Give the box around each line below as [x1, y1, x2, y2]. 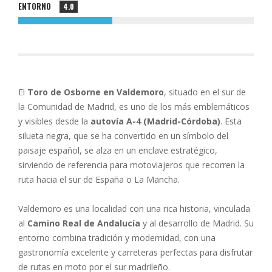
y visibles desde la [18, 115, 90, 127]
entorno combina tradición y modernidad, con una [18, 232, 216, 243]
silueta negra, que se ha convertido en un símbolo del [18, 130, 228, 141]
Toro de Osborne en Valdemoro [27, 86, 164, 98]
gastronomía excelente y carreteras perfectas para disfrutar [18, 246, 253, 258]
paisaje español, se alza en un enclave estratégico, [18, 144, 217, 156]
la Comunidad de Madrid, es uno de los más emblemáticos [18, 101, 250, 112]
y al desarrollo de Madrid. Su [140, 217, 254, 229]
